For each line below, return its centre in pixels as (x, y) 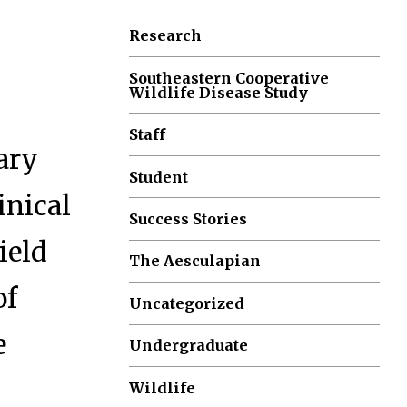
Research (166, 36)
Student (159, 177)
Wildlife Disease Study (219, 92)
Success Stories (189, 218)
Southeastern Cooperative (229, 78)
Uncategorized (187, 303)
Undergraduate (189, 346)
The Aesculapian (195, 261)
